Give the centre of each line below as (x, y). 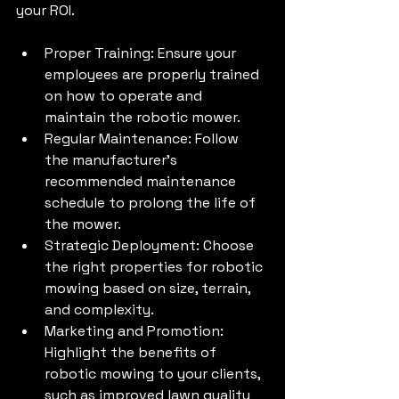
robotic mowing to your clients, (154, 374)
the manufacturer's (113, 160)
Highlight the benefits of (132, 353)
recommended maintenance (142, 182)
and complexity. (99, 310)
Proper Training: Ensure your (142, 53)
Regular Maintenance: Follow (143, 139)
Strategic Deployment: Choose (151, 246)
